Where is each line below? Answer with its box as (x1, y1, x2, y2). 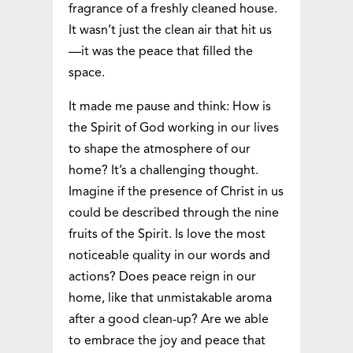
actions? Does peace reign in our (69, 271, 257, 284)
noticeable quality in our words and (69, 250, 271, 263)
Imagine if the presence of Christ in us (69, 186, 284, 199)
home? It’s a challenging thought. (69, 165, 259, 178)
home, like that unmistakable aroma (69, 292, 273, 306)
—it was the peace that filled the (69, 46, 254, 59)
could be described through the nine (69, 207, 280, 221)
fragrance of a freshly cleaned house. (69, 3, 278, 17)
